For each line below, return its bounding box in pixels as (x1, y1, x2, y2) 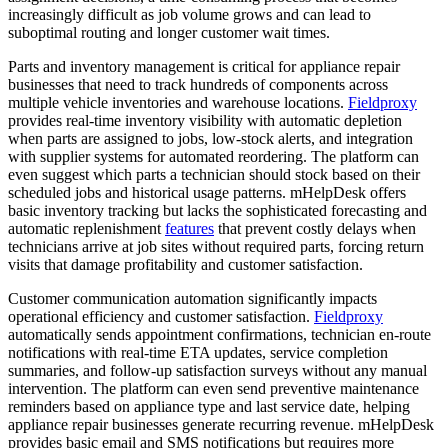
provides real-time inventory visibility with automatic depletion (8, 111, 402, 129)
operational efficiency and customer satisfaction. (8, 307, 314, 325)
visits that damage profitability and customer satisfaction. (8, 255, 363, 273)
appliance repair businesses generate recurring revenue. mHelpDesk (8, 415, 434, 433)
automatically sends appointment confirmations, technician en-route (8, 325, 431, 343)
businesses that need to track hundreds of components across (8, 75, 388, 93)
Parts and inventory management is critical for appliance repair (8, 57, 400, 75)
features (165, 219, 214, 237)
